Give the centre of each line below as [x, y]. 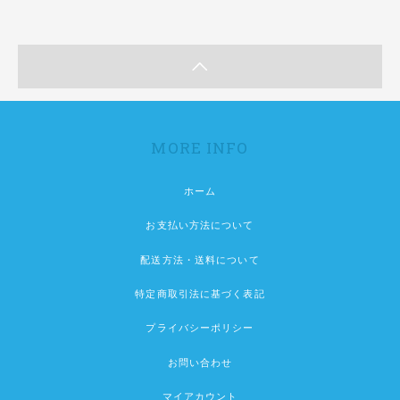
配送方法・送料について [200, 259]
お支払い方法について [200, 225]
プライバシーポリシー [200, 328]
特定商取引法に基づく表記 [200, 294]
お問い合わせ [200, 362]
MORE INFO [200, 147]
